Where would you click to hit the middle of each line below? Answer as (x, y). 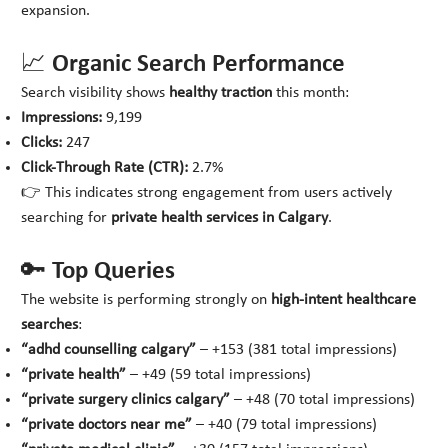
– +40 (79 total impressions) (285, 425)
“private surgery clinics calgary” (126, 400)
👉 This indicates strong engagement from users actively (207, 193)
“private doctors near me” (107, 425)
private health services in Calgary (220, 218)
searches (50, 325)
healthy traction (221, 93)
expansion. (56, 11)
